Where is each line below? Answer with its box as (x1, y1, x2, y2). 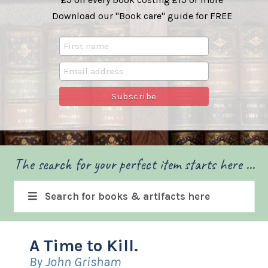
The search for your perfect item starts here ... (13, 155, 255, 175)
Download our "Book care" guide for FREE (51, 10, 232, 22)
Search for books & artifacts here (45, 191, 211, 203)
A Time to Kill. (29, 236, 138, 256)
